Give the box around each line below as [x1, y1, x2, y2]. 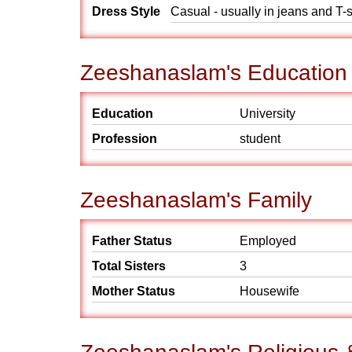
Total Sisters [92, 259, 166, 273]
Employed [240, 234, 296, 247]
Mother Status [92, 284, 175, 298]
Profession [92, 132, 157, 145]
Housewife [240, 284, 299, 298]
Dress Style [92, 5, 160, 18]
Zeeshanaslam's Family [80, 188, 312, 212]
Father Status [92, 234, 172, 247]
